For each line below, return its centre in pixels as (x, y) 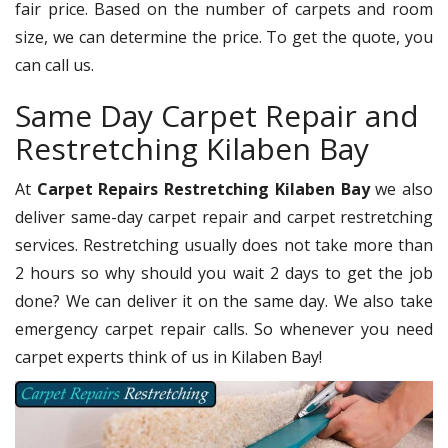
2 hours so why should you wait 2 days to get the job (224, 272)
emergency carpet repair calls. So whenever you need (224, 328)
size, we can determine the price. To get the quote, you (224, 36)
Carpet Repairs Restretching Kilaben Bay (203, 188)
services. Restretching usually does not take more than (224, 244)
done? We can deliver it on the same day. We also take (224, 300)
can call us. (54, 64)
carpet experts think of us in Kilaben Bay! (168, 356)
